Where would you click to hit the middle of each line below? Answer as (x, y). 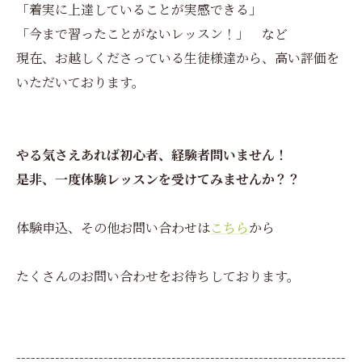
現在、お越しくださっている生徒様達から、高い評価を (178, 58)
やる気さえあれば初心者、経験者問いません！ (152, 155)
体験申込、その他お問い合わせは (113, 227)
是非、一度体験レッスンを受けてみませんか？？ (158, 179)
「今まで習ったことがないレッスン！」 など (152, 34)
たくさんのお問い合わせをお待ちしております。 (158, 276)
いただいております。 (80, 82)
